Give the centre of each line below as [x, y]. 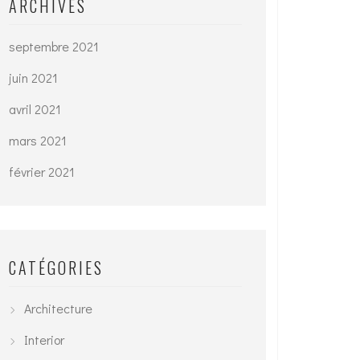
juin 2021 [33, 78]
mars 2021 [38, 140]
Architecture [58, 308]
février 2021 [42, 172]
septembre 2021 [54, 46]
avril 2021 [35, 109]
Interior [44, 340]
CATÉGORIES [56, 268]
